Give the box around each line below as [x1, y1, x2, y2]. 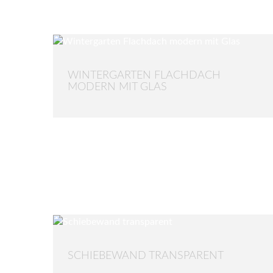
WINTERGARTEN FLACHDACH [68, 69, 221, 81]
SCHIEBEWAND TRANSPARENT [68, 250, 224, 261]
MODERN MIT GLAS [68, 81, 167, 93]
